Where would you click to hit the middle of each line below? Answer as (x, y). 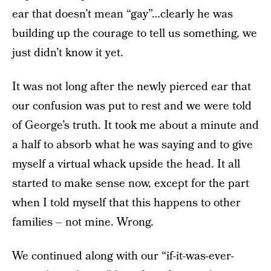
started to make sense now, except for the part (131, 184)
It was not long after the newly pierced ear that (132, 87)
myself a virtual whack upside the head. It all (126, 164)
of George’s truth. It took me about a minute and (135, 126)
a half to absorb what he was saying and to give (132, 145)
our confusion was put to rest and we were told (132, 106)
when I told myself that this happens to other (126, 203)
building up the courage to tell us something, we (135, 34)
